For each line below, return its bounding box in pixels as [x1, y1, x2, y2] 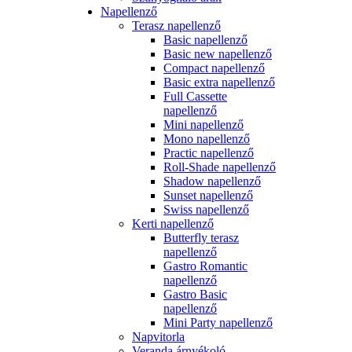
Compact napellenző [163, 61, 265, 75]
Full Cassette [163, 90, 227, 103]
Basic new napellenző [163, 47, 272, 60]
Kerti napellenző [132, 217, 214, 230]
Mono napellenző [163, 132, 250, 145]
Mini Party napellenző [163, 316, 273, 329]
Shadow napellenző [163, 174, 261, 188]
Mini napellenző [163, 118, 244, 131]
